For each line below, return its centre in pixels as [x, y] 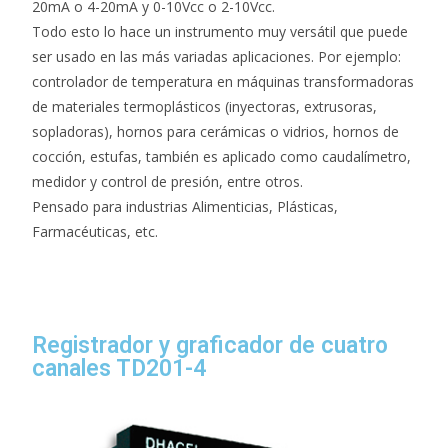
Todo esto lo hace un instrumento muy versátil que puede [220, 31]
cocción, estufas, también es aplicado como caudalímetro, [222, 156]
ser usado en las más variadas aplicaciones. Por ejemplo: [217, 56]
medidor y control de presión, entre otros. [168, 181]
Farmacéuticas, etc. [95, 231]
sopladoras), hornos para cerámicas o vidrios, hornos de [216, 131]
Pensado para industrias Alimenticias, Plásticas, [185, 206]
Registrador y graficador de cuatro [210, 345]
